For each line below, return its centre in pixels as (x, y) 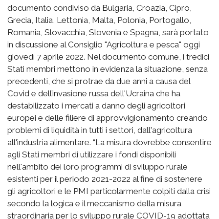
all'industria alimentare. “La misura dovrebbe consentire (109, 142)
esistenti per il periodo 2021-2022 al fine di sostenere (105, 179)
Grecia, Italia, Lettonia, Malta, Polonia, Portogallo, (99, 20)
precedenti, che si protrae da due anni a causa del (99, 81)
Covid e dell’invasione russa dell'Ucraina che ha (94, 93)
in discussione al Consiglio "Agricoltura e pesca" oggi (104, 44)
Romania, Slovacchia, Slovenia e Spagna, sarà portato (108, 32)
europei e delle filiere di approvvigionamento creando (108, 118)
